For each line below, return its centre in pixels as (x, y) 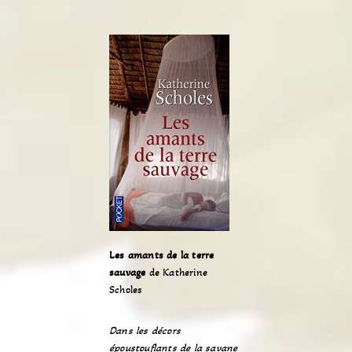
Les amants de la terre (162, 255)
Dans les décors (145, 330)
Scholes (126, 290)
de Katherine (177, 272)
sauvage (128, 272)
